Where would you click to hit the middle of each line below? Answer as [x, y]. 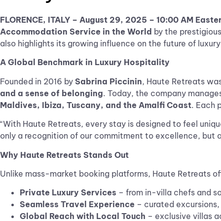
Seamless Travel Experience [77, 204]
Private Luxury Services [68, 193]
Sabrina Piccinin [109, 81]
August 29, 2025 [113, 20]
